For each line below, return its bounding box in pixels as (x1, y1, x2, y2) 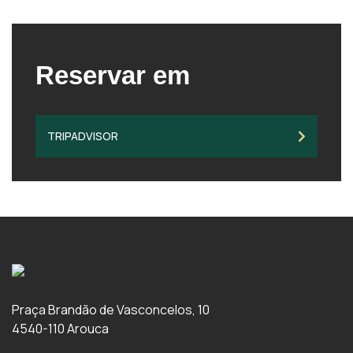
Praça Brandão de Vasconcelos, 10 (12, 301, 210, 318)
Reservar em (35, 61, 190, 90)
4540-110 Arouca (12, 320, 109, 337)
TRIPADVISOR (47, 128, 118, 143)
